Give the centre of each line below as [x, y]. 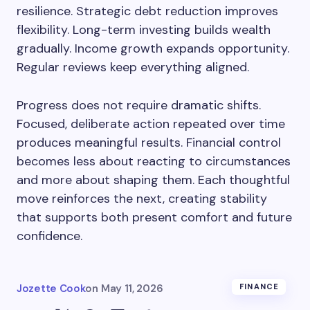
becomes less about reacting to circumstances [154, 161]
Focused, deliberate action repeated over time [151, 124]
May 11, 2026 [132, 289]
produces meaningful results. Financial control [149, 143]
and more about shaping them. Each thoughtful [153, 180]
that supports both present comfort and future [154, 217]
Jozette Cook [51, 289]
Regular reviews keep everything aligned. [133, 67]
